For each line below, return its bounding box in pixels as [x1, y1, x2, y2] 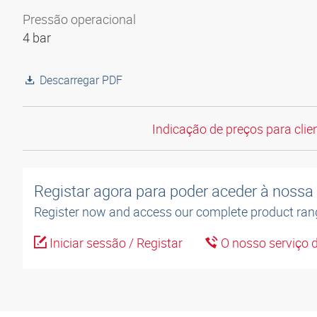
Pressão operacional [23, 11, 136, 28]
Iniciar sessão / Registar [47, 234, 183, 252]
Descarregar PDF [40, 72, 122, 88]
